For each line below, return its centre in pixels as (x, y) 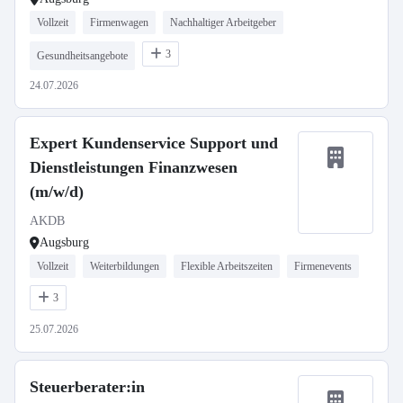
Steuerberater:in (87, 387)
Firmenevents (323, 266)
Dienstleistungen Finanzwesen (134, 167)
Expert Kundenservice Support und (154, 143)
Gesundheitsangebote (82, 56)
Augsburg (64, 242)
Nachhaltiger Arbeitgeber (223, 22)
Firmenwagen (119, 22)
